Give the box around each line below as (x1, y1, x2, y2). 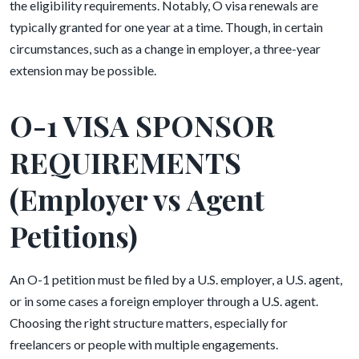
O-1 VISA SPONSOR (10, 106, 275, 144)
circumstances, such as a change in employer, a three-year (10, 41, 321, 56)
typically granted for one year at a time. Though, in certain (10, 19, 323, 34)
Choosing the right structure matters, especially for (10, 315, 288, 330)
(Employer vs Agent (10, 179, 264, 218)
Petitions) (10, 216, 144, 255)
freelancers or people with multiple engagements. (10, 337, 278, 352)
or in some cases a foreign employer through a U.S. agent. (10, 293, 318, 309)
